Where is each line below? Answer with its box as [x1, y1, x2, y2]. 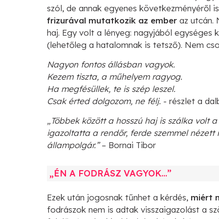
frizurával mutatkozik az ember [47, 15, 177, 25]
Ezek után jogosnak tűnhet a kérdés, [47, 192, 191, 202]
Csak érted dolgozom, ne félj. [47, 95, 161, 106]
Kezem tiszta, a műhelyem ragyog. [47, 71, 182, 82]
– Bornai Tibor [99, 139, 156, 150]
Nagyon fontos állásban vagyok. [47, 59, 175, 69]
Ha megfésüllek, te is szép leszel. [47, 83, 175, 94]
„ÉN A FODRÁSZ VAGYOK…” [49, 167, 172, 179]
